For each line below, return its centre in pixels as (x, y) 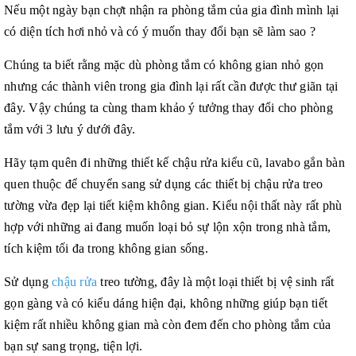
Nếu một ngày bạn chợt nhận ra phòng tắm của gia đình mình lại (172, 10)
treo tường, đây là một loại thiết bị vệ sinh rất (216, 281)
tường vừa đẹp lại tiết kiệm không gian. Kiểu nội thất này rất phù (173, 205)
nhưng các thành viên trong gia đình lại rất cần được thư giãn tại (171, 86)
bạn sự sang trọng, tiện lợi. (73, 346)
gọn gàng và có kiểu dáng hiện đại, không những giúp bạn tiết (166, 303)
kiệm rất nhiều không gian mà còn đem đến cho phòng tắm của (168, 324)
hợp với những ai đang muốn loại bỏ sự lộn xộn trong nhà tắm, (167, 226)
